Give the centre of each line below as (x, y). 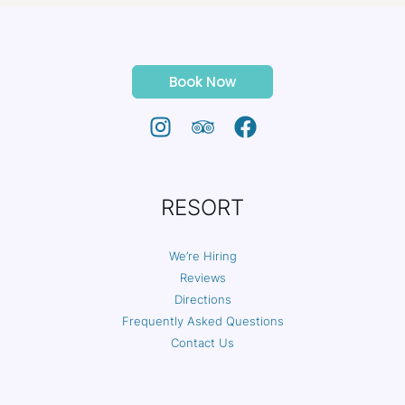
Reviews (202, 278)
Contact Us (202, 343)
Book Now (202, 82)
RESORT (202, 208)
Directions (202, 300)
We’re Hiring (202, 256)
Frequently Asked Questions (202, 321)
